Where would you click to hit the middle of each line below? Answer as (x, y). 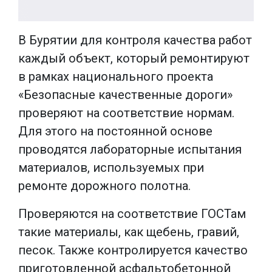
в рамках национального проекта (116, 76)
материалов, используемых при (111, 167)
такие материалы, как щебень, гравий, (129, 232)
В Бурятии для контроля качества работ (135, 40)
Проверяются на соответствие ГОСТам (132, 213)
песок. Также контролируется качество (133, 250)
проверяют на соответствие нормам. (126, 113)
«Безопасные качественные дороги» (125, 94)
